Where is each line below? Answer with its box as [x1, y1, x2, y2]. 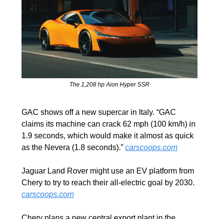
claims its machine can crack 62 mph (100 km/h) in [22, 120, 196, 129]
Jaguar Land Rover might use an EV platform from [22, 167, 194, 175]
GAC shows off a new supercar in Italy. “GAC [22, 108, 176, 117]
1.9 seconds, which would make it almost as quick [22, 131, 194, 140]
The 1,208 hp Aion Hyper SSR [69, 81, 150, 88]
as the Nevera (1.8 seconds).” [22, 143, 125, 152]
